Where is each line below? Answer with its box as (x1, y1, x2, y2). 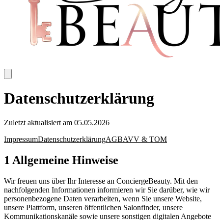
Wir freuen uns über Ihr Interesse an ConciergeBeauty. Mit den (4, 176, 198, 185)
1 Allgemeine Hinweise (4, 153, 118, 166)
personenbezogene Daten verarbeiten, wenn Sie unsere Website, (4, 194, 202, 203)
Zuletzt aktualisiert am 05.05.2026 (4, 118, 110, 127)
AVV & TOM (123, 135, 167, 143)
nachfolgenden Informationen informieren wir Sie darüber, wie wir (4, 185, 210, 194)
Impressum (4, 135, 38, 143)
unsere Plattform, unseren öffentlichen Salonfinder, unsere (4, 203, 183, 212)
